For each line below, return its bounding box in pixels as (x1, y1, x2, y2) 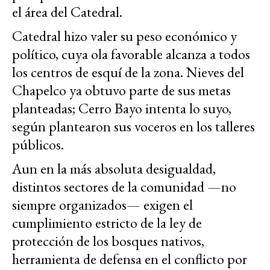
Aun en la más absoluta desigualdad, (12, 159, 216, 178)
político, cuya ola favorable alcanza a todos (12, 45, 250, 64)
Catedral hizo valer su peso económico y (12, 27, 237, 46)
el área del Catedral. (12, 2, 122, 22)
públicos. (12, 135, 64, 154)
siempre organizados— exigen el (12, 195, 193, 215)
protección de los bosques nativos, (12, 231, 204, 251)
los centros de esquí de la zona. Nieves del (12, 63, 244, 82)
